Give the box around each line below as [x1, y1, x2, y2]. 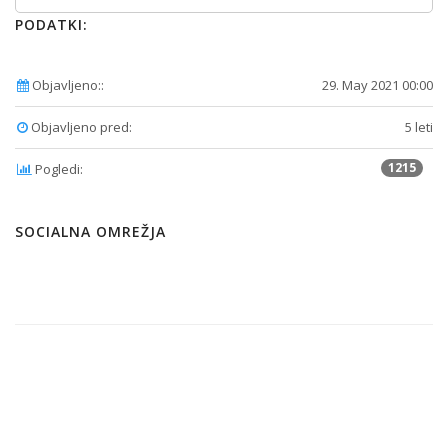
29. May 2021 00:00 [322, 75, 433, 94]
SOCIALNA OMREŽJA [15, 221, 166, 241]
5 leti [405, 117, 433, 136]
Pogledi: [32, 159, 83, 178]
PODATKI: [15, 14, 88, 34]
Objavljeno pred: [28, 117, 132, 136]
